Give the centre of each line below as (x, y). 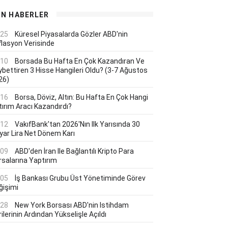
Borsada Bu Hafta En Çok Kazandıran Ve (80, 61)
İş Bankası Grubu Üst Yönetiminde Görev (80, 178)
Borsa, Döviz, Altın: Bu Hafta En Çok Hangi (81, 97)
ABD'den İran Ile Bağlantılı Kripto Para (74, 151)
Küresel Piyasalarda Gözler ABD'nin (71, 34)
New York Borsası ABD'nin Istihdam (72, 205)
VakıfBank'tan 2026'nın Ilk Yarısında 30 (77, 124)
